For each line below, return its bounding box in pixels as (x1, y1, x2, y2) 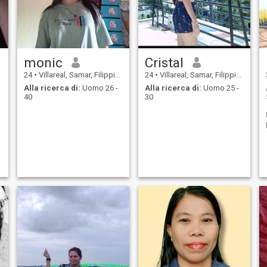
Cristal (144, 54, 184, 70)
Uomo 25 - (201, 83, 239, 93)
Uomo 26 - (80, 83, 118, 93)
